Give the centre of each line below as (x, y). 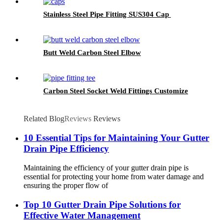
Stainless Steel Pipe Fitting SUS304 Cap (107, 14)
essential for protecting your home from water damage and (114, 176)
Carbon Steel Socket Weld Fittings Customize (116, 91)
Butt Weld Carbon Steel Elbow (92, 53)
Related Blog (44, 119)
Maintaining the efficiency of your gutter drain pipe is (106, 167)
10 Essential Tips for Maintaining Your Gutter (116, 138)
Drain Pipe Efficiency (66, 149)
